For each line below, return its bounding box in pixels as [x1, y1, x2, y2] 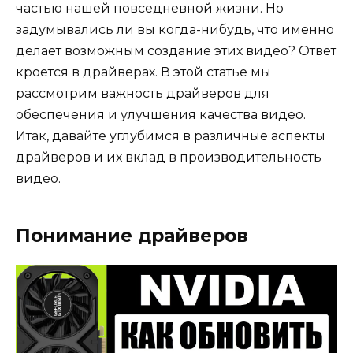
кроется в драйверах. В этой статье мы [16, 65, 271, 80]
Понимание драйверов [16, 225, 248, 247]
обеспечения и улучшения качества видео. [16, 107, 306, 123]
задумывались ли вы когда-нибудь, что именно [16, 22, 334, 38]
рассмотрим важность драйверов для [16, 86, 269, 102]
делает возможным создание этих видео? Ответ [16, 43, 336, 59]
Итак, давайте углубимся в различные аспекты [16, 128, 325, 144]
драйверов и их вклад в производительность [16, 150, 321, 165]
